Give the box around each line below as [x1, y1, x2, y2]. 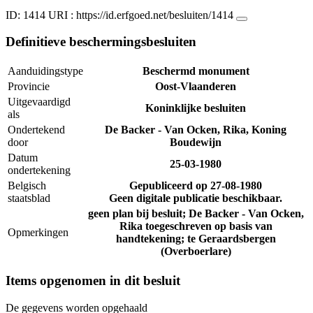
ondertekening [8, 164, 71, 177]
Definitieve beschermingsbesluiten [6, 34, 196, 50]
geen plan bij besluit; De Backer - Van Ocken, [87, 208, 304, 220]
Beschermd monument [142, 65, 249, 78]
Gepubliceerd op [129, 180, 210, 192]
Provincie [8, 80, 50, 93]
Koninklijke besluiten [145, 102, 246, 115]
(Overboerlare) [160, 245, 231, 258]
